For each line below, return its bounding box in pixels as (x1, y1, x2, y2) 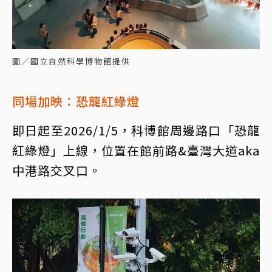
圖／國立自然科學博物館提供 (12, 55, 131, 67)
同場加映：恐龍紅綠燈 (12, 92, 140, 110)
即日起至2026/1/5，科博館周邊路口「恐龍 (12, 121, 260, 140)
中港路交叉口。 (12, 161, 101, 180)
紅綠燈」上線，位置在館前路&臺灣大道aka (12, 141, 260, 160)
